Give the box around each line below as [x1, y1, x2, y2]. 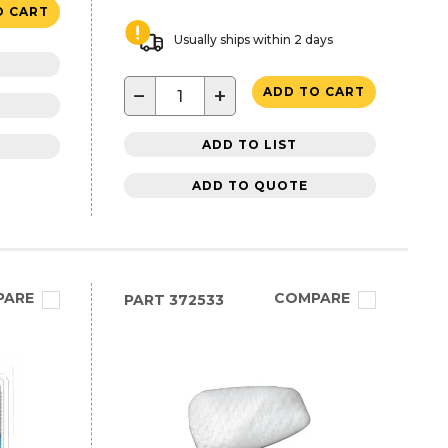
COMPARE [273, 289, 350, 307]
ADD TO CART [262, 84, 365, 99]
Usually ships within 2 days [173, 32, 333, 47]
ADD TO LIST [202, 136, 298, 152]
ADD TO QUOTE [191, 177, 308, 193]
